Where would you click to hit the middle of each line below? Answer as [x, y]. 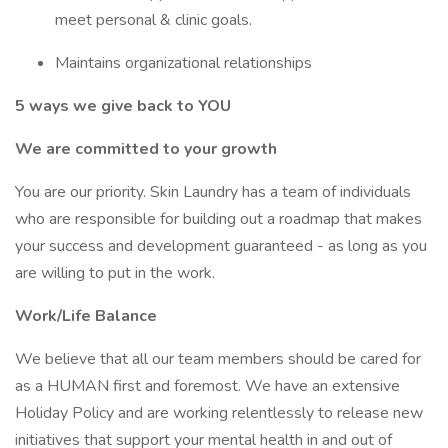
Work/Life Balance [86, 316]
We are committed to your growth [146, 149]
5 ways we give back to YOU [123, 106]
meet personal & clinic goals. [153, 20]
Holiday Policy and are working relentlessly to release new [219, 413]
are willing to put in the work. [115, 273]
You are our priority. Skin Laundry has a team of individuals [213, 192]
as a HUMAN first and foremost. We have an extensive [207, 386]
